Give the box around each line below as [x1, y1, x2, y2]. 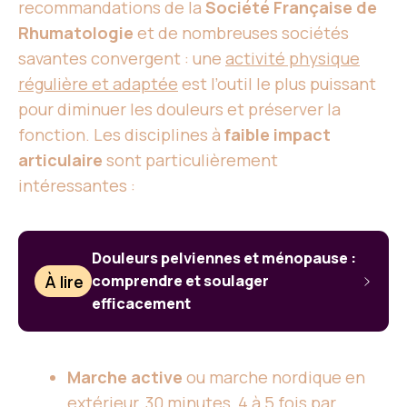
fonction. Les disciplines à [18, 124, 224, 145]
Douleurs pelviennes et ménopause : [92, 248, 357, 268]
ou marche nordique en [183, 366, 365, 388]
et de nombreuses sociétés [134, 22, 349, 44]
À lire [45, 270, 84, 293]
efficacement [92, 293, 192, 313]
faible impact [224, 124, 331, 145]
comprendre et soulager [92, 271, 270, 291]
